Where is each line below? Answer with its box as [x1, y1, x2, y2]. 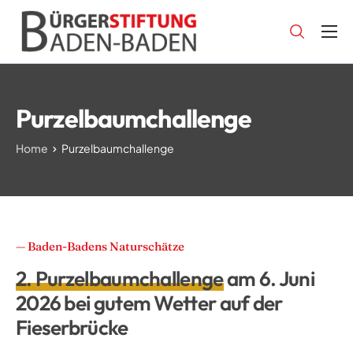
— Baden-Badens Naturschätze [16, 239, 184, 254]
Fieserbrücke [16, 314, 128, 340]
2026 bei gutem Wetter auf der [16, 289, 283, 316]
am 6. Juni [223, 265, 314, 292]
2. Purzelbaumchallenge [16, 265, 224, 292]
